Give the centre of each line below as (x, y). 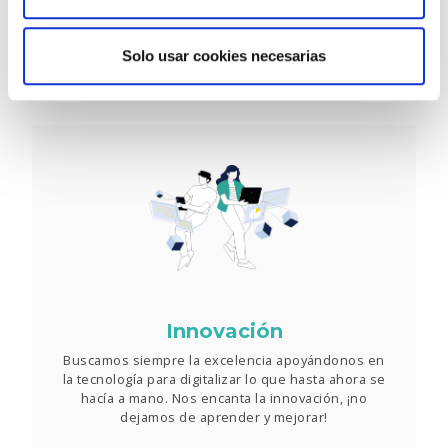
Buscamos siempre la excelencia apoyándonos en (224, 360)
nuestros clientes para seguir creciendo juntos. (224, 35)
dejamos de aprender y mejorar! (224, 417)
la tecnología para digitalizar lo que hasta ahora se (224, 379)
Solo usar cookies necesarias (224, 55)
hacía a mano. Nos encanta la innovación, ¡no (224, 398)
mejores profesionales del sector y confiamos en (224, 16)
